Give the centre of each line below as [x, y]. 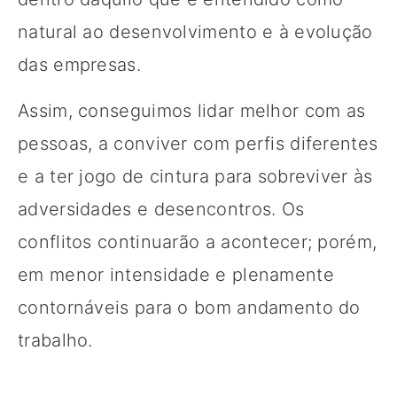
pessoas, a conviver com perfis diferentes [198, 143]
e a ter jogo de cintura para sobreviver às [195, 176]
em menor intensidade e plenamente [176, 274]
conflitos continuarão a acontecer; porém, [198, 241]
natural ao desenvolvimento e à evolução [195, 31]
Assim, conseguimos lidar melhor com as [192, 110]
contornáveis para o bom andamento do [189, 307]
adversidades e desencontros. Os [161, 209]
